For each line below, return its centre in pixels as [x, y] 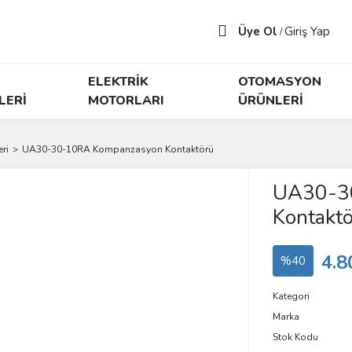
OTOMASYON [280, 82]
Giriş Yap [307, 31]
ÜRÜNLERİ [271, 101]
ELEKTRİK [118, 82]
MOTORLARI [126, 101]
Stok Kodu [295, 337]
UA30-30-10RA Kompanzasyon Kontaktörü [118, 149]
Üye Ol [258, 31]
